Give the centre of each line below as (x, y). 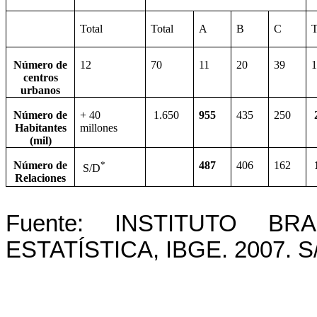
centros (40, 78)
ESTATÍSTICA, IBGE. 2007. (152, 250)
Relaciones (40, 178)
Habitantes (40, 128)
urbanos (40, 91)
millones (99, 128)
